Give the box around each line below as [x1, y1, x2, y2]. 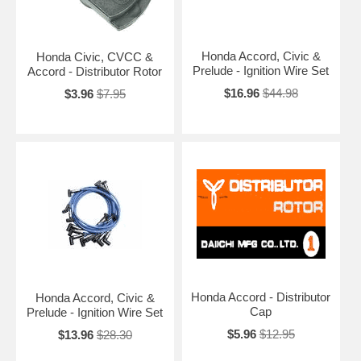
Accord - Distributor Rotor [27, 64, 163, 79]
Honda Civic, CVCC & [36, 50, 154, 64]
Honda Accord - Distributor [191, 290, 331, 305]
